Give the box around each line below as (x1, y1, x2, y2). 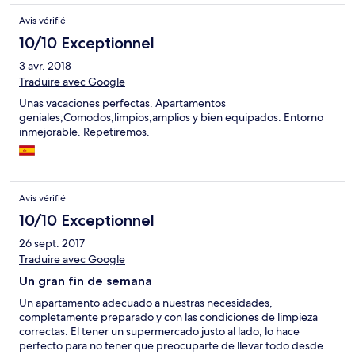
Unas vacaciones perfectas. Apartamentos (19, 96, 226, 111)
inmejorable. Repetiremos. (19, 124, 150, 139)
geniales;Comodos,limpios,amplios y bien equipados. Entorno (19, 110, 323, 125)
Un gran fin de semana (19, 273, 152, 289)
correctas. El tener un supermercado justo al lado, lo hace (19, 324, 300, 339)
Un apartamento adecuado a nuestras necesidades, (19, 296, 273, 311)
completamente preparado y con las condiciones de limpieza (19, 310, 318, 325)
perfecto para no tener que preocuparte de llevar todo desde (19, 338, 323, 353)
